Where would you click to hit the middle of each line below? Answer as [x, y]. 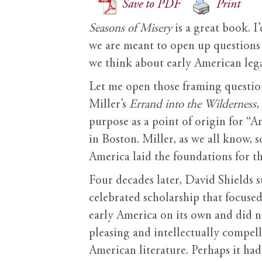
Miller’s [109, 105]
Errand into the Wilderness [193, 105]
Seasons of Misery [130, 29]
